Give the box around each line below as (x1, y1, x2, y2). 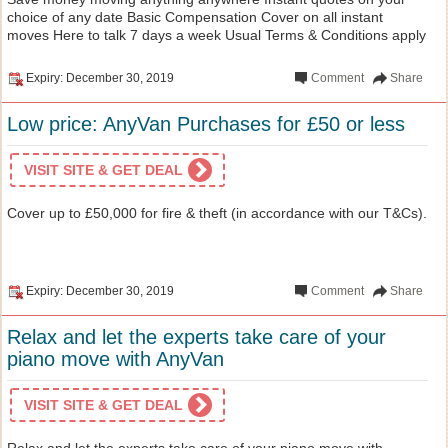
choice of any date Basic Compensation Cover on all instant (7, 8, 383, 25)
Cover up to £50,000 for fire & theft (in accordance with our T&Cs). (7, 204, 427, 221)
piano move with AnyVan (7, 347, 224, 370)
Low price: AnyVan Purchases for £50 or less (7, 112, 405, 135)
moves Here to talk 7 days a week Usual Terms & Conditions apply (7, 26, 426, 43)
